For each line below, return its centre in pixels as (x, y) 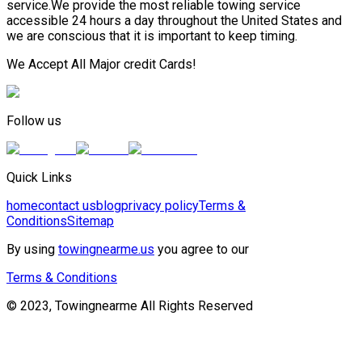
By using (32, 249)
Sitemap (90, 221)
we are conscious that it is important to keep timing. (152, 36)
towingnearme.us (106, 249)
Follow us (34, 120)
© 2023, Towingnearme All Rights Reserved (130, 305)
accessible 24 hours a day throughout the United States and (174, 20)
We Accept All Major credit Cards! (101, 64)
